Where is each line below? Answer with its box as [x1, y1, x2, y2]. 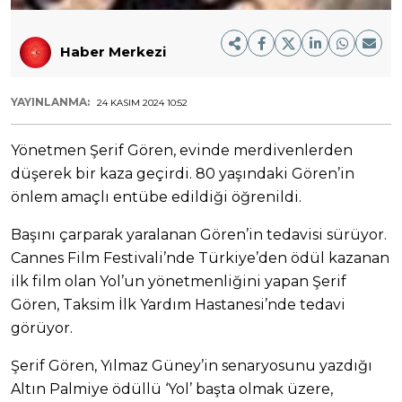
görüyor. [11, 319, 73, 336]
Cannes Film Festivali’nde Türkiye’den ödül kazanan [11, 249, 389, 267]
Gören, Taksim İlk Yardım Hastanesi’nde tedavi [11, 295, 345, 313]
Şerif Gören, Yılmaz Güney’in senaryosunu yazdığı [11, 356, 372, 374]
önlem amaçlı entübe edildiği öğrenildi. [11, 188, 301, 205]
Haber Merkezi [60, 43, 166, 61]
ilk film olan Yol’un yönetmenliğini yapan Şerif [11, 272, 346, 290]
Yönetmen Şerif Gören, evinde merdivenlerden [11, 141, 353, 159]
